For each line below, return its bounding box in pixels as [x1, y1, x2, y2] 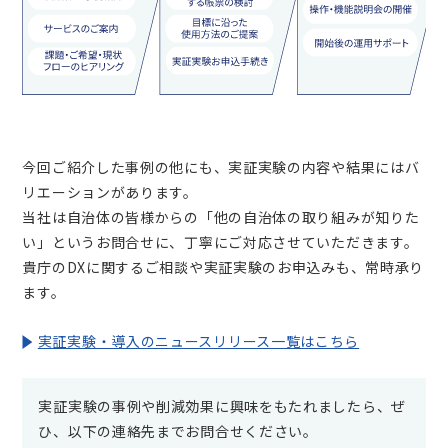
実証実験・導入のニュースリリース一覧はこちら [37, 331, 360, 352]
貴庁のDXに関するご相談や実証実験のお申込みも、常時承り [22, 257, 425, 278]
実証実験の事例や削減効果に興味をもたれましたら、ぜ [38, 396, 406, 417]
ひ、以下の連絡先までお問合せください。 [38, 421, 318, 442]
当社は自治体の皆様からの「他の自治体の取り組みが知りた [22, 207, 420, 228]
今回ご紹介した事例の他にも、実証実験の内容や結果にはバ [22, 157, 420, 178]
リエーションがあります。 [22, 182, 198, 203]
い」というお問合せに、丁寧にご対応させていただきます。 [22, 232, 419, 253]
